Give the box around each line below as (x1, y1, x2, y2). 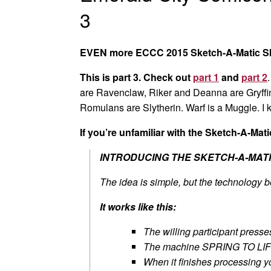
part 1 (193, 70, 219, 84)
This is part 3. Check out (80, 70, 191, 84)
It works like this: (100, 199, 178, 214)
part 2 (241, 70, 267, 84)
